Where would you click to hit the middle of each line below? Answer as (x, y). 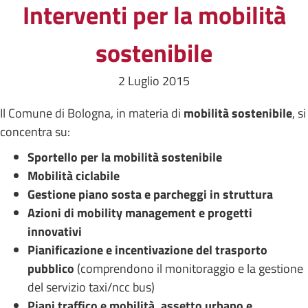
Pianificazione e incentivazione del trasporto (147, 250)
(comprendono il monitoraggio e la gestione (190, 268)
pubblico (52, 268)
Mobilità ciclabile (74, 176)
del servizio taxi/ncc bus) (91, 287)
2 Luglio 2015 (154, 81)
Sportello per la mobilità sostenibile (125, 157)
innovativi (55, 231)
